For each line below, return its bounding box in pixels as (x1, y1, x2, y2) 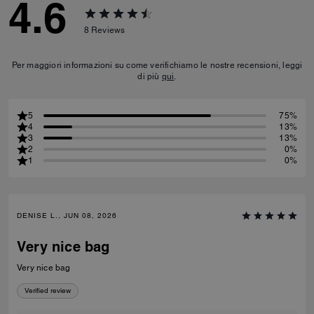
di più (137, 71, 162, 81)
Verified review (25, 286, 71, 295)
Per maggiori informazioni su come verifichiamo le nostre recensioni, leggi (11, 60, 303, 70)
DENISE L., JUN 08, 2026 (17, 211, 117, 220)
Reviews (91, 25, 125, 35)
